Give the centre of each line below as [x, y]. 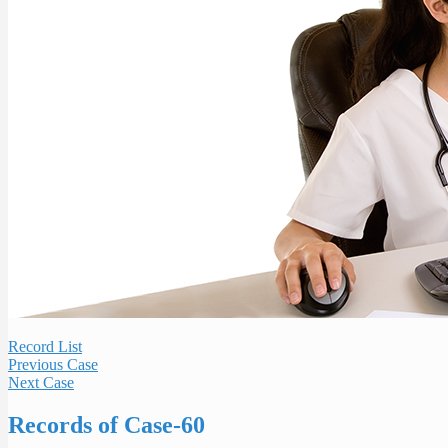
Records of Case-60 [106, 424]
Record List [45, 346]
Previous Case [53, 364]
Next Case [41, 382]
